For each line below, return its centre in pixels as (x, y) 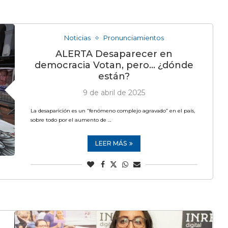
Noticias (77, 38)
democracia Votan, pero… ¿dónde (114, 65)
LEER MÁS (111, 143)
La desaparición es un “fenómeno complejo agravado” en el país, (112, 111)
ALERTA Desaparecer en (114, 54)
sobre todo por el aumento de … (70, 120)
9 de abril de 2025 (114, 93)
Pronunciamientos (133, 38)
